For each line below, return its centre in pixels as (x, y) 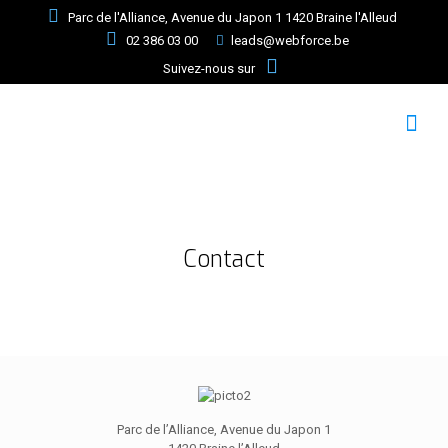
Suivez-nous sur (210, 68)
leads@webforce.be (290, 40)
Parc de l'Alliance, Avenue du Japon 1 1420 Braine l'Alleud (233, 17)
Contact (224, 259)
